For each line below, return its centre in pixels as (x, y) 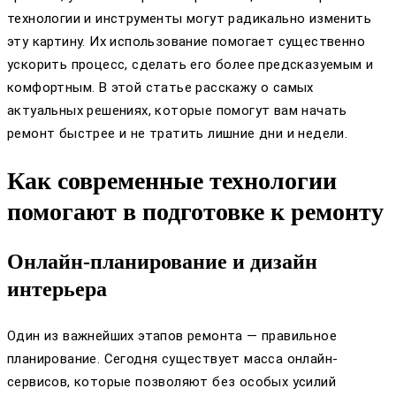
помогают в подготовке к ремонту (195, 212)
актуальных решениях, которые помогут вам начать (177, 110)
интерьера (57, 289)
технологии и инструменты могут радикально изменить (189, 18)
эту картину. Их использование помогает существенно (186, 41)
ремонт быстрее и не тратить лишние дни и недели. (178, 133)
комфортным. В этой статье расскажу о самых (160, 87)
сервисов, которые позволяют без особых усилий (171, 382)
